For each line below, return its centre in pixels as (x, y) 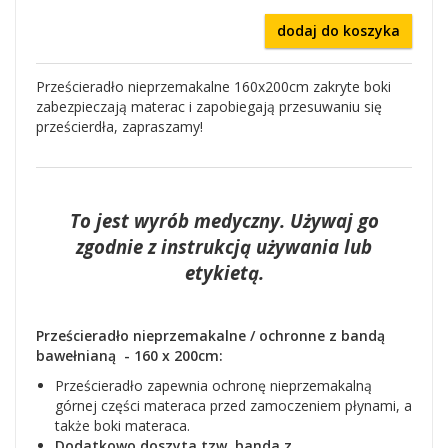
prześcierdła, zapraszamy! (119, 126)
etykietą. (224, 272)
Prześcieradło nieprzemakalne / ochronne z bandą (210, 335)
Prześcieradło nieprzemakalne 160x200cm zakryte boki (213, 86)
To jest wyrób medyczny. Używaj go (224, 220)
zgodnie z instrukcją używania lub (224, 246)
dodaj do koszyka (338, 30)
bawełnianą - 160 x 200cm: (129, 355)
